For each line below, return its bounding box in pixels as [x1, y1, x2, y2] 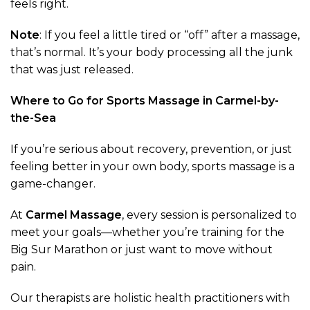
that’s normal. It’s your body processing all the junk [10, 46, 293, 60]
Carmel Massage [26, 208, 122, 222]
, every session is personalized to [122, 208, 297, 222]
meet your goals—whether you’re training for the [10, 226, 284, 239]
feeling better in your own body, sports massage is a [10, 160, 295, 174]
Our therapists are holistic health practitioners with [10, 291, 290, 305]
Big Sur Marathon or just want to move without [10, 243, 273, 257]
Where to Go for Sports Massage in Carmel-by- [10, 94, 279, 108]
